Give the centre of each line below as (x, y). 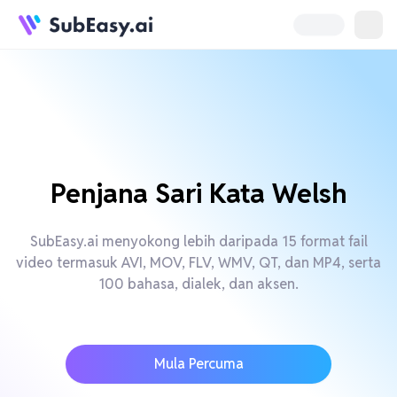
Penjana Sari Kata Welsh (198, 194)
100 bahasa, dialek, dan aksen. (198, 284)
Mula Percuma (198, 364)
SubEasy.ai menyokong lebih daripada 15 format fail (198, 241)
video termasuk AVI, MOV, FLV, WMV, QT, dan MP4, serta (198, 263)
